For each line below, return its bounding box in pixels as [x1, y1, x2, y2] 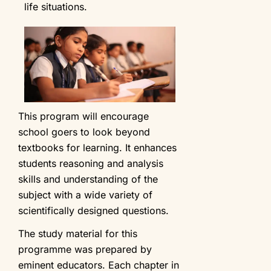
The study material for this [18, 227, 137, 240]
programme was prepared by [18, 243, 152, 255]
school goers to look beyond [18, 125, 150, 138]
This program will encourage [18, 109, 149, 122]
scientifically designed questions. [18, 204, 169, 217]
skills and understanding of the [18, 172, 158, 185]
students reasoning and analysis [18, 157, 163, 169]
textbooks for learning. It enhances [18, 141, 177, 154]
